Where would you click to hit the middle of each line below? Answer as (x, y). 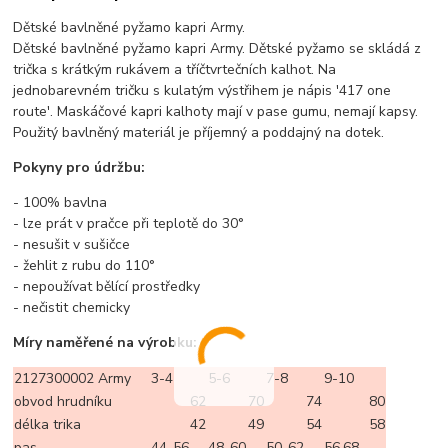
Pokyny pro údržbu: (79, 167)
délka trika (48, 424)
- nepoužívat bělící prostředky (107, 286)
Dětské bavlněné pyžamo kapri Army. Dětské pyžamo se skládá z (217, 48)
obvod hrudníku (63, 401)
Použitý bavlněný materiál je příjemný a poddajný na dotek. (199, 132)
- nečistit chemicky (72, 307)
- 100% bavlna (60, 202)
